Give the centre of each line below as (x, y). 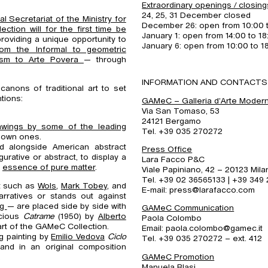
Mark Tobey (84, 186)
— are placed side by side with (66, 206)
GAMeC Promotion (178, 257)
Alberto (112, 216)
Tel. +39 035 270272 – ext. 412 (202, 239)
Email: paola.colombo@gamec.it (202, 229)
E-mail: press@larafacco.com (199, 190)
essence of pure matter (49, 168)
